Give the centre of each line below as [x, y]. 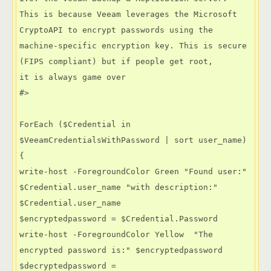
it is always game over [73, 77]
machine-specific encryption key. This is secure [133, 46]
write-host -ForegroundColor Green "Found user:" [133, 172]
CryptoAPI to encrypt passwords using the [116, 30]
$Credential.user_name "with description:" [119, 188]
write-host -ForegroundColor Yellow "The [116, 235]
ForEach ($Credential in [75, 125]
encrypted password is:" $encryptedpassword [123, 250]
